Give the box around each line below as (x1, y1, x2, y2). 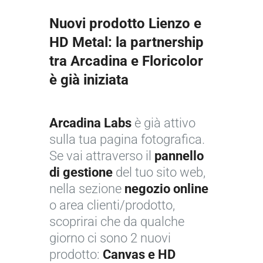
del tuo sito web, (113, 165, 205, 180)
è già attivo (131, 116, 195, 131)
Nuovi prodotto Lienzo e (49, 15, 201, 32)
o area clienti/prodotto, (49, 198, 175, 213)
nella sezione (49, 181, 124, 197)
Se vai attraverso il (49, 149, 154, 164)
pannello (154, 149, 204, 164)
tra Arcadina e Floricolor (49, 53, 203, 70)
